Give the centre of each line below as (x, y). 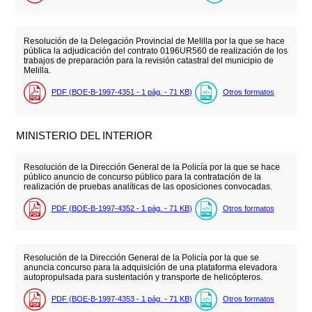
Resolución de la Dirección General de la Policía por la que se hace (151, 167)
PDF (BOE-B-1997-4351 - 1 (99, 92)
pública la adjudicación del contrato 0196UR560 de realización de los (155, 50)
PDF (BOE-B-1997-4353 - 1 (99, 299)
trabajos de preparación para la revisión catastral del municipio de (148, 60)
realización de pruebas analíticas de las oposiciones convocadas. (148, 186)
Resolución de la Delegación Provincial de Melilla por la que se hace (154, 41)
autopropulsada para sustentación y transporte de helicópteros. (143, 277)
